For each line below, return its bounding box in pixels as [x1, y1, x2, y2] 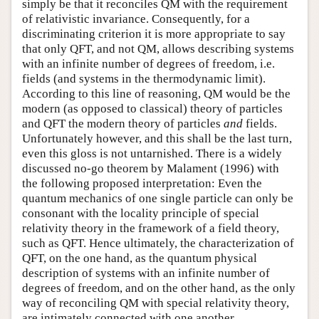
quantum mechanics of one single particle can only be [22, 192, 293, 206]
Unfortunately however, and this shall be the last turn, [22, 132, 292, 146]
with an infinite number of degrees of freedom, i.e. [22, 57, 275, 71]
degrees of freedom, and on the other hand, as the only [22, 281, 296, 296]
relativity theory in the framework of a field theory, [22, 221, 279, 236]
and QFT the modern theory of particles [22, 117, 224, 131]
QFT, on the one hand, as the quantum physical [22, 251, 257, 266]
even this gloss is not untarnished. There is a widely [22, 147, 282, 161]
